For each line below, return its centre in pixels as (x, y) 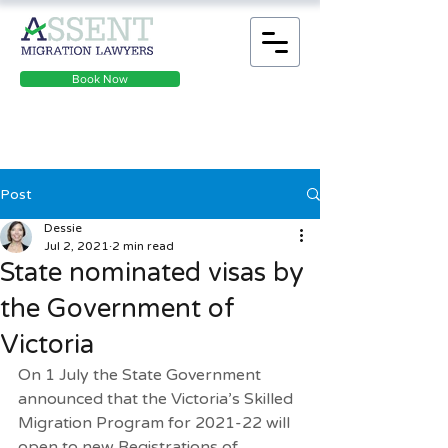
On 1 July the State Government (141, 375)
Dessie (63, 228)
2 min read (143, 246)
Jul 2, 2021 (76, 246)
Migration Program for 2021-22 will (156, 423)
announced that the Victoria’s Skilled (157, 399)
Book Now (100, 79)
